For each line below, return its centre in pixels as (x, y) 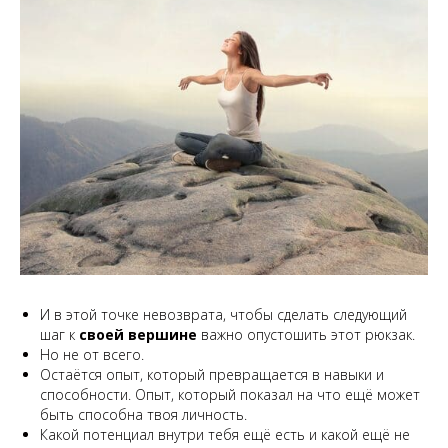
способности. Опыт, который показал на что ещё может (230, 394)
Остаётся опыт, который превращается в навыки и (212, 374)
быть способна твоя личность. (143, 414)
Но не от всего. (92, 354)
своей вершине (140, 334)
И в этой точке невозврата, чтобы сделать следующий (223, 314)
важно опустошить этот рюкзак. (308, 334)
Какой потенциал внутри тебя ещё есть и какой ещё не (225, 434)
